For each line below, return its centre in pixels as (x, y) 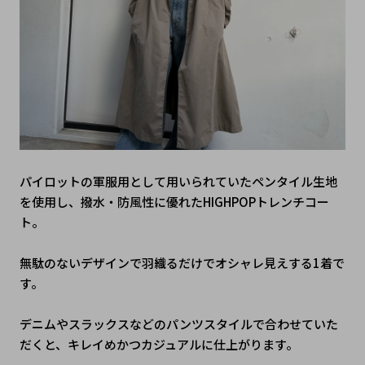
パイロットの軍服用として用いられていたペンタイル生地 (178, 182)
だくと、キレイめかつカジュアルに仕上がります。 (158, 345)
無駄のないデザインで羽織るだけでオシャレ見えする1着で (182, 263)
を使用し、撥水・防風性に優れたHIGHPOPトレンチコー (174, 202)
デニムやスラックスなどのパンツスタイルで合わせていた (178, 324)
